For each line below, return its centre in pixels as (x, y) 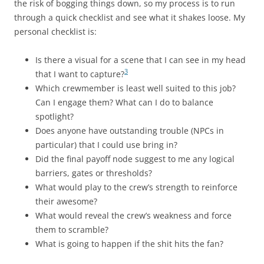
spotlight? (55, 116)
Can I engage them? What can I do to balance (124, 102)
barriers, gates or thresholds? (94, 173)
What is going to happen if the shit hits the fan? (129, 243)
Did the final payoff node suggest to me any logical (135, 159)
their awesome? (66, 201)
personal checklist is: (55, 31)
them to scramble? (72, 229)
